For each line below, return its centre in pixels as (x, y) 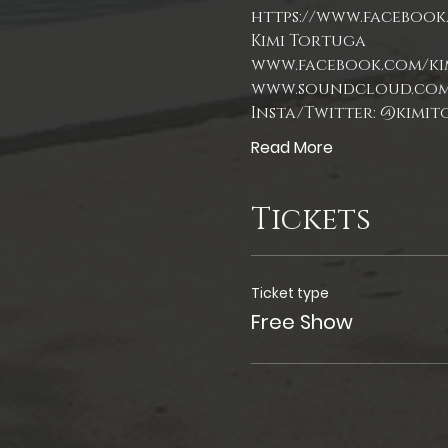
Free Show (301, 322)
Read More (291, 148)
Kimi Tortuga (308, 41)
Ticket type (289, 293)
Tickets (310, 220)
